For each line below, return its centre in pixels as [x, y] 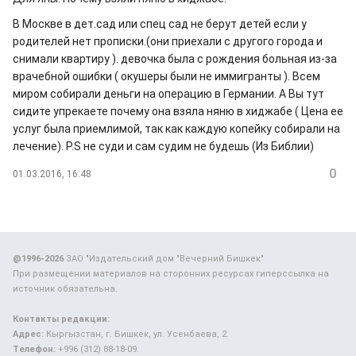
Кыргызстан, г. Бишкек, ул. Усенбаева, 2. [136, 334]
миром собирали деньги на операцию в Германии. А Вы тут [168, 94]
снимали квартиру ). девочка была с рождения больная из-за [175, 59]
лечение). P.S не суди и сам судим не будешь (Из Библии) [163, 146]
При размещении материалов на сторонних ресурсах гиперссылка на [171, 274]
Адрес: [28, 334]
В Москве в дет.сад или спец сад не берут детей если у [160, 24]
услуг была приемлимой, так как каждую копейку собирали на [176, 129]
